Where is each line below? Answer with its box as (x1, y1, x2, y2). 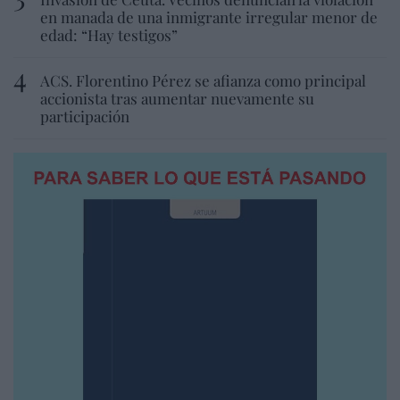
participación (40, 105, 129, 126)
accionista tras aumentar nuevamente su (40, 87, 314, 108)
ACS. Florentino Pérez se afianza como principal (40, 70, 366, 90)
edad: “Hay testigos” (40, 24, 178, 45)
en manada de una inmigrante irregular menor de (40, 6, 378, 27)
